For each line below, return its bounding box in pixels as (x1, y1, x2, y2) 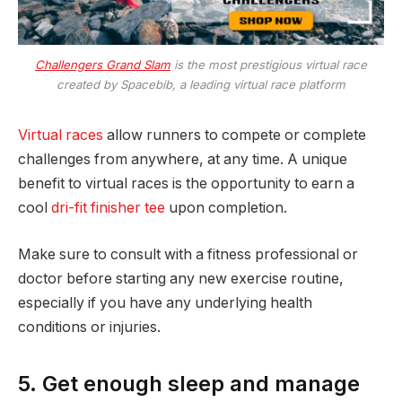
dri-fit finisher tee (51, 199, 165, 217)
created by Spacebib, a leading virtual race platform (57, 77, 345, 92)
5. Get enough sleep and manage (18, 371, 360, 398)
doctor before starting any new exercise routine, (18, 269, 344, 287)
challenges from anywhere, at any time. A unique (18, 151, 347, 169)
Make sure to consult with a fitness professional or (18, 245, 358, 263)
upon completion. (165, 199, 287, 217)
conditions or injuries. (18, 318, 161, 336)
